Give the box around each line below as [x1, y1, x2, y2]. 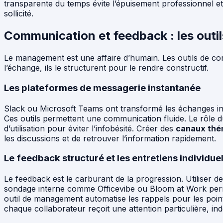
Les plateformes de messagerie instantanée [4, 82, 201, 94]
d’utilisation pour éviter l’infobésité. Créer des [4, 123, 176, 133]
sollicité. [4, 8, 33, 18]
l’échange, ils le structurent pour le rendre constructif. [4, 62, 209, 73]
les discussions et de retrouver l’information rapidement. [4, 133, 216, 143]
